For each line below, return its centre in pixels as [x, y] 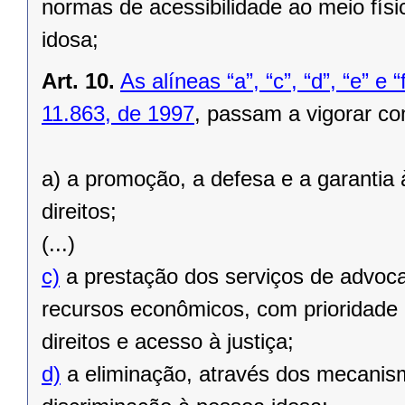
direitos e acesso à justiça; [168, 342]
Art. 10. [78, 81]
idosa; [70, 40]
